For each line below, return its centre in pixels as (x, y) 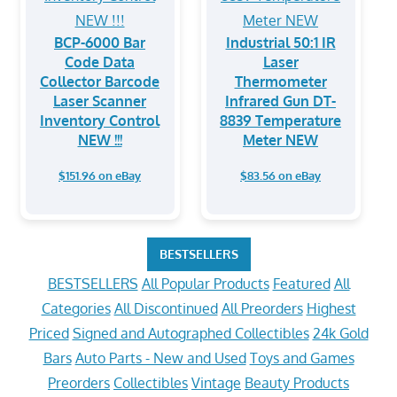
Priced (49, 333)
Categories (76, 308)
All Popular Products (205, 284)
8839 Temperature (280, 120)
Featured (301, 284)
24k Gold (340, 333)
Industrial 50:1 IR (280, 42)
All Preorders (262, 308)
